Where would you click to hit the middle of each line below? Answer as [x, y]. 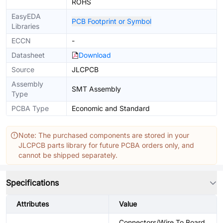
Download [95, 55]
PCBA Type [30, 108]
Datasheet [28, 55]
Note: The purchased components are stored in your [104, 135]
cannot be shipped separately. [68, 155]
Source [23, 69]
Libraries [25, 26]
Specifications [32, 183]
